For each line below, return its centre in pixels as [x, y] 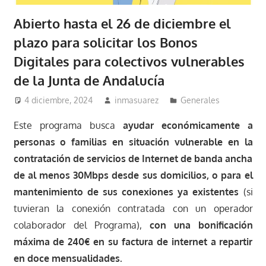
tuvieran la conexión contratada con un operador [133, 209]
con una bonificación [201, 225]
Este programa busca [68, 126]
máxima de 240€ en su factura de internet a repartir [133, 242]
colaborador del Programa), [81, 225]
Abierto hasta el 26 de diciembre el [122, 23]
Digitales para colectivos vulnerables [129, 61]
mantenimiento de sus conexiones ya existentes [126, 192]
